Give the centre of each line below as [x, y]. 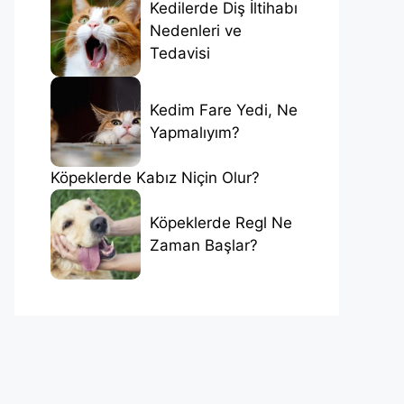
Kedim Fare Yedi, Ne [224, 110]
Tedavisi [180, 54]
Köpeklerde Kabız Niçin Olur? [155, 177]
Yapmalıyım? [195, 132]
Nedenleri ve [196, 31]
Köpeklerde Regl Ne [221, 222]
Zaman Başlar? [204, 245]
